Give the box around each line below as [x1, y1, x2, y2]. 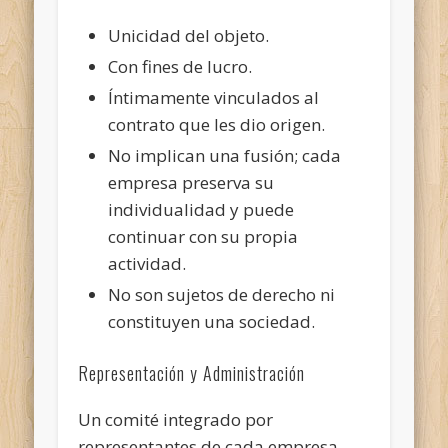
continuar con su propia [108, 224, 299, 248]
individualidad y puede [108, 197, 295, 221]
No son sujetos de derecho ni [108, 282, 336, 306]
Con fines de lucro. [108, 54, 253, 78]
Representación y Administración [78, 359, 306, 386]
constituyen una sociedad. [108, 309, 316, 333]
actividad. [108, 251, 187, 275]
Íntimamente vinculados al [108, 85, 320, 109]
